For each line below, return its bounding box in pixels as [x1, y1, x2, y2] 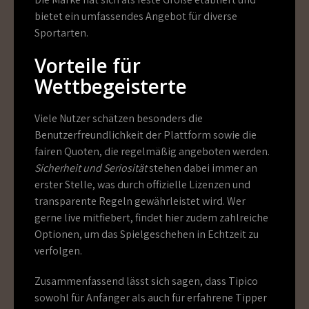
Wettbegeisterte [34, 73, 187, 99]
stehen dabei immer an [147, 161, 257, 175]
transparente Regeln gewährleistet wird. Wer [34, 194, 246, 208]
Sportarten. [34, 26, 88, 40]
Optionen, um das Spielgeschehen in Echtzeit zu [34, 227, 259, 241]
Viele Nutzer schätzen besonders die [34, 111, 203, 126]
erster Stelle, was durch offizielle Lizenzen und [34, 177, 250, 192]
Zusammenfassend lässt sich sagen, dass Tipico [34, 274, 258, 288]
